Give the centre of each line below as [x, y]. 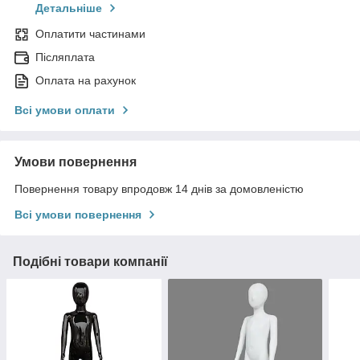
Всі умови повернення [78, 215]
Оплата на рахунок [86, 81]
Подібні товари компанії [90, 262]
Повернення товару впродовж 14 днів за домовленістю [159, 189]
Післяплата [65, 57]
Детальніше [69, 8]
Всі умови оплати [65, 110]
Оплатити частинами [90, 34]
